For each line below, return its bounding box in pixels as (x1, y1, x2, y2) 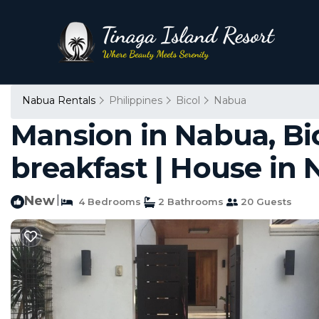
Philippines (109, 94, 162, 107)
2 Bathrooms (155, 196, 224, 207)
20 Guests (238, 196, 292, 207)
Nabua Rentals (22, 94, 98, 107)
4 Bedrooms (73, 196, 141, 207)
